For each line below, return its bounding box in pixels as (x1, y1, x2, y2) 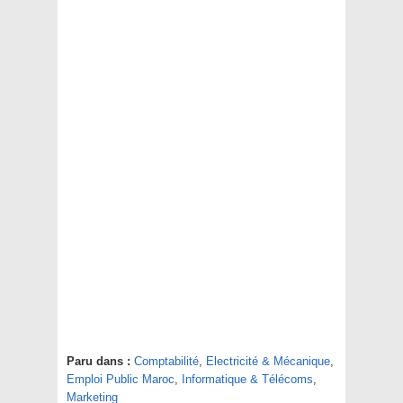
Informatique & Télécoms (182, 372, 313, 387)
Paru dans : (67, 354, 130, 369)
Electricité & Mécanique (206, 354, 330, 369)
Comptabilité (134, 354, 199, 369)
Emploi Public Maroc (67, 372, 175, 387)
